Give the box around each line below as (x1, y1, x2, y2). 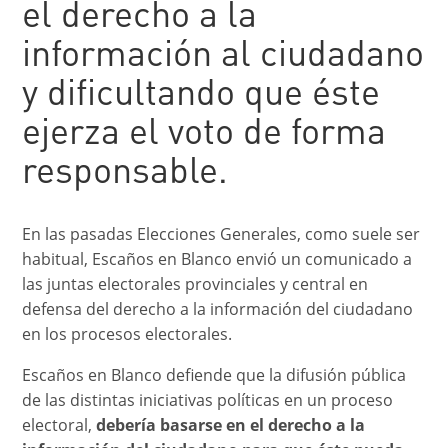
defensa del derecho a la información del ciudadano (22, 297, 414, 320)
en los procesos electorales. (22, 322, 233, 345)
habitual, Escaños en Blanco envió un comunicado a (22, 247, 413, 270)
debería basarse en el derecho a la (96, 413, 366, 436)
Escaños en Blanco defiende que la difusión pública (22, 363, 407, 386)
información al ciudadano (22, 39, 425, 74)
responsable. (22, 156, 229, 191)
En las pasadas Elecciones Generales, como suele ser (22, 222, 421, 245)
